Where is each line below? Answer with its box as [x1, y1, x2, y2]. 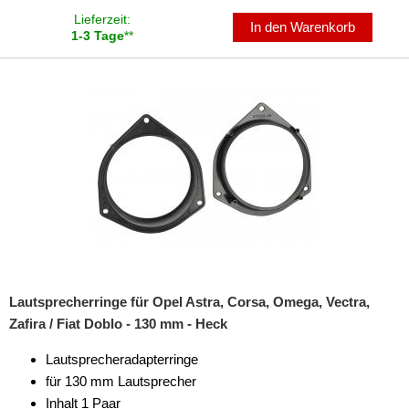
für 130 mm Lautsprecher [46, 373, 196, 389]
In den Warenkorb [250, 19, 356, 35]
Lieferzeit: [74, 12, 131, 26]
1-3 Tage [71, 28, 124, 43]
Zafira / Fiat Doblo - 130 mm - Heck [9, 316, 227, 331]
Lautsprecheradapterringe [46, 351, 198, 367]
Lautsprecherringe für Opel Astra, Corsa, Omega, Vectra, [9, 294, 370, 309]
